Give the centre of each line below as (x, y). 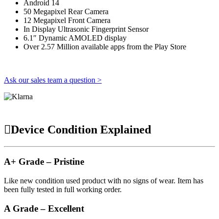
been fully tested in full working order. (63, 189)
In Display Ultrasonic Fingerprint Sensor (86, 29)
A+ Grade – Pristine (44, 162)
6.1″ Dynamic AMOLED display (75, 38)
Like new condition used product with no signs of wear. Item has (104, 180)
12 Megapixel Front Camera (67, 20)
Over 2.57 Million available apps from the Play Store (105, 46)
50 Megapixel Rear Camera (66, 11)
